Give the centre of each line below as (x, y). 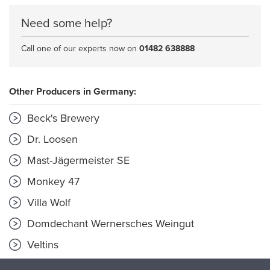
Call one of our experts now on (80, 49)
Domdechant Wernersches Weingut (109, 224)
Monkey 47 (52, 181)
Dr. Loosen (51, 139)
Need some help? (67, 24)
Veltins (41, 245)
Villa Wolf (47, 202)
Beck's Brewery (62, 118)
